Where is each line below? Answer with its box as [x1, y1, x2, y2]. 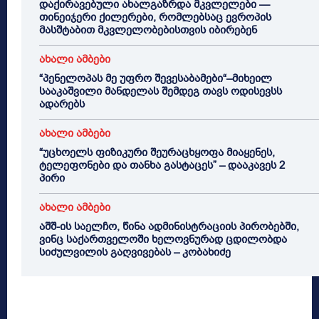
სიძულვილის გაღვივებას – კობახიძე [39, 245, 234, 260]
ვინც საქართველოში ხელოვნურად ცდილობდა [39, 232, 287, 247]
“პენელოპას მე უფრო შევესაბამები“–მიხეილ [39, 71, 272, 86]
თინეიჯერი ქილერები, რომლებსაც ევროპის [39, 10, 271, 25]
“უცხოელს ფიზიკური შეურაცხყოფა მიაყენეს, [39, 145, 275, 160]
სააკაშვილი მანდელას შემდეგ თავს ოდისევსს [39, 84, 282, 99]
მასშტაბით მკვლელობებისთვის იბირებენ [39, 23, 257, 38]
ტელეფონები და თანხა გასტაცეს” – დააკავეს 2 [39, 158, 285, 173]
